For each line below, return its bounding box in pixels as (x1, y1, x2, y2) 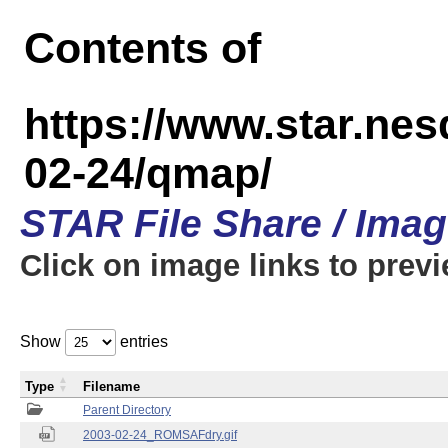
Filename (83, 379, 140, 394)
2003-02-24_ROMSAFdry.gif (83, 428, 237, 442)
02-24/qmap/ (24, 149, 272, 197)
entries (116, 333, 168, 350)
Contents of (24, 24, 261, 72)
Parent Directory (83, 403, 171, 417)
